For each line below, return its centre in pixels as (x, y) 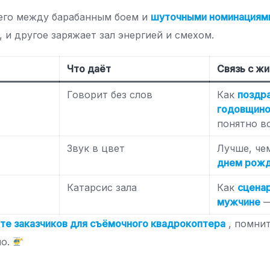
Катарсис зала (102, 188)
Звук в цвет (96, 149)
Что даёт (89, 69)
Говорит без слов (110, 95)
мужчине (239, 202)
